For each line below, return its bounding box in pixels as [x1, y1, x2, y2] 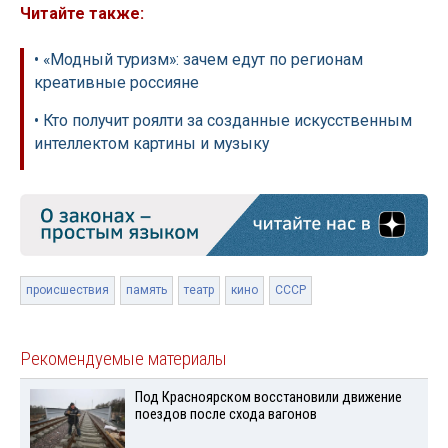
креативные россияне [34, 73, 199, 93]
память [126, 283, 167, 298]
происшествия [26, 283, 109, 298]
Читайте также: [20, 4, 144, 24]
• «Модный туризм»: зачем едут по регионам [34, 50, 363, 70]
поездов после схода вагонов [134, 406, 317, 424]
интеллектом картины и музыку [34, 134, 269, 154]
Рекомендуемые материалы [20, 348, 227, 371]
